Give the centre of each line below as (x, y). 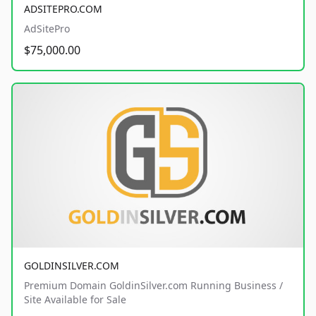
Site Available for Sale (75, 299)
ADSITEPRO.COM (63, 8)
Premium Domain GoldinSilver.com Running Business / (153, 285)
